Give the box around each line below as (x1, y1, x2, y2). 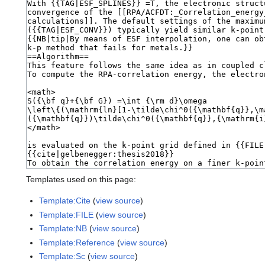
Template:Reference (39, 237, 115, 247)
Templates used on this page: (26, 174, 136, 185)
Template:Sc (39, 251, 86, 261)
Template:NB (39, 224, 88, 234)
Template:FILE (39, 209, 94, 219)
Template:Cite (39, 196, 91, 206)
